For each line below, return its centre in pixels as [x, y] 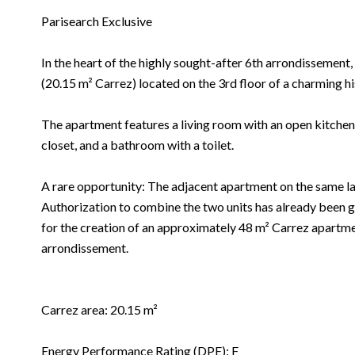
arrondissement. [85, 248]
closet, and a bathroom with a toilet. [137, 145]
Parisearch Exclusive [97, 21]
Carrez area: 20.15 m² [99, 309]
